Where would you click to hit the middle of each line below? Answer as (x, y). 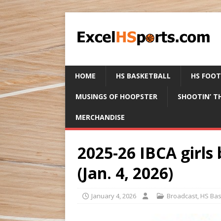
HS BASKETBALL (143, 76)
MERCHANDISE (100, 117)
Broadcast (182, 196)
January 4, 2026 (114, 196)
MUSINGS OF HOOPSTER (116, 96)
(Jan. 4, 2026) (125, 173)
